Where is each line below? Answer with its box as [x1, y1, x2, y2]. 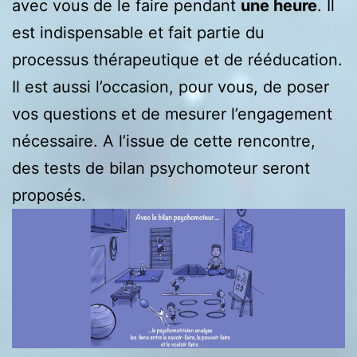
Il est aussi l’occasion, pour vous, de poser [12, 76, 329, 96]
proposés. [12, 185, 86, 205]
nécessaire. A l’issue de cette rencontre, [12, 131, 316, 151]
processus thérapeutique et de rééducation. [12, 49, 343, 69]
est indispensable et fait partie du [12, 22, 265, 42]
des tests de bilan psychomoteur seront [12, 158, 310, 178]
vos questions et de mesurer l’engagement [12, 104, 332, 124]
